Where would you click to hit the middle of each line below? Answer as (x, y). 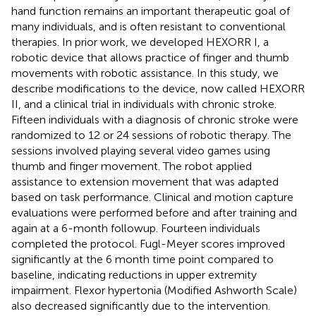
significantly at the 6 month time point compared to (142, 259)
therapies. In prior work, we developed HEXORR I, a (140, 42)
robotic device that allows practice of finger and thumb (150, 57)
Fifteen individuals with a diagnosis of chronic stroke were (155, 119)
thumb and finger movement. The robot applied (132, 166)
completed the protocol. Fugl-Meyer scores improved (148, 243)
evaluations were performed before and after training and (154, 212)
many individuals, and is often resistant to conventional (148, 26)
